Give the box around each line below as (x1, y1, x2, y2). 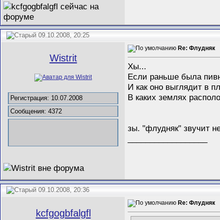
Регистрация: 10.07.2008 (10, 94, 83, 102)
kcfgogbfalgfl (35, 207, 91, 219)
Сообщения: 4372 (10, 108, 62, 115)
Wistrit (49, 53, 77, 64)
